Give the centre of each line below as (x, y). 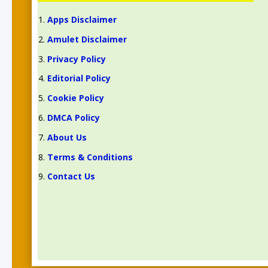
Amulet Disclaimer (87, 39)
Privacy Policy (76, 59)
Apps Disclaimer (82, 20)
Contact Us (71, 176)
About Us (67, 137)
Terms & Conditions (90, 157)
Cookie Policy (75, 98)
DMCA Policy (73, 118)
